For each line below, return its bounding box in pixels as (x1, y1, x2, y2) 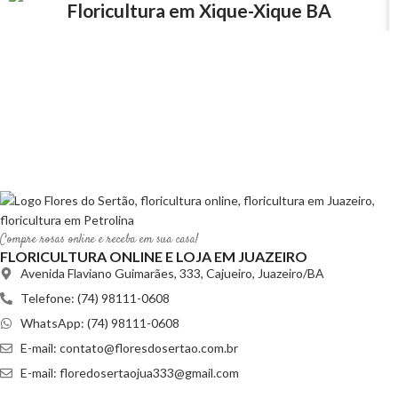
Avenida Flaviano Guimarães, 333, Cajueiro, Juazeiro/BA (20, 266, 324, 282)
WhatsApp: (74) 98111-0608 (20, 315, 179, 331)
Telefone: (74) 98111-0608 (20, 291, 170, 306)
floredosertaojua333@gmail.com (59, 365, 239, 381)
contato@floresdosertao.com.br (59, 340, 238, 356)
